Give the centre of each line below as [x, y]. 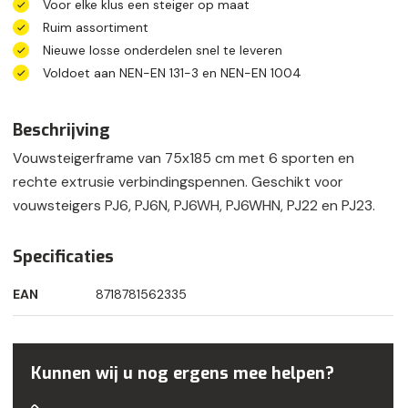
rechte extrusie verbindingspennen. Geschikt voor [178, 182]
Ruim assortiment [96, 28]
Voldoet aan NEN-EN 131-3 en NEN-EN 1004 [172, 73]
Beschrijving [61, 131]
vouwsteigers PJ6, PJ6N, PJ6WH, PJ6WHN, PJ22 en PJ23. [194, 206]
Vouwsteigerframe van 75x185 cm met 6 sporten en [184, 158]
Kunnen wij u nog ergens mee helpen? [183, 374]
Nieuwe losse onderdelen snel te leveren [163, 51]
